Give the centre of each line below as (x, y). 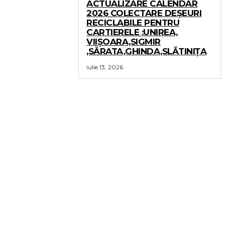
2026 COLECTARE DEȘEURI (144, 13)
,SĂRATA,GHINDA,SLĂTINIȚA (147, 51)
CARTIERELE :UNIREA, (132, 32)
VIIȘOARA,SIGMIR (124, 42)
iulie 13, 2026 (105, 67)
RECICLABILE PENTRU (133, 23)
